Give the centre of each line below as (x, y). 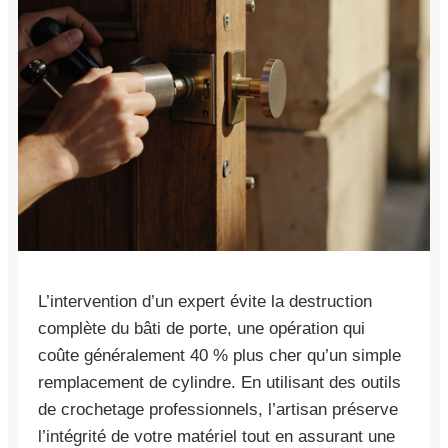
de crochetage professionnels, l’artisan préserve (218, 409)
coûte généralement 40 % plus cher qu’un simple (219, 355)
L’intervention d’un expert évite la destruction (205, 301)
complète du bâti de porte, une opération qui (201, 328)
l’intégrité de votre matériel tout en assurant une (216, 436)
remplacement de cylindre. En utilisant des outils (219, 382)
